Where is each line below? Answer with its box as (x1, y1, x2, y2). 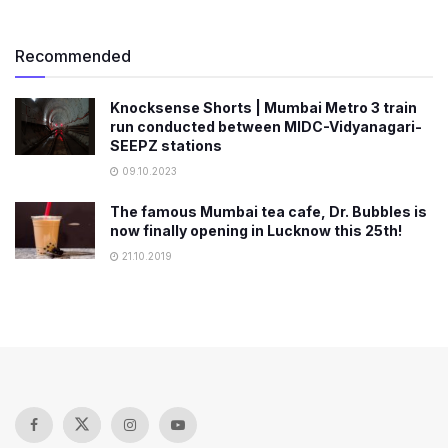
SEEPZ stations (110, 136, 222, 154)
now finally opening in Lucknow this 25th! (110, 221, 402, 239)
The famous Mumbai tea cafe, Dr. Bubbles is (110, 202, 427, 220)
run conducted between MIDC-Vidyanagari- (110, 117, 422, 135)
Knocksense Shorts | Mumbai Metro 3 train (110, 98, 417, 116)
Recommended (15, 45, 131, 66)
